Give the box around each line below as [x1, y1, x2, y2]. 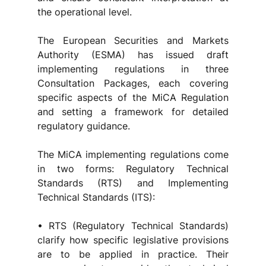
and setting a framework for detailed [37, 106, 229, 118]
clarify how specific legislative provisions [37, 234, 229, 246]
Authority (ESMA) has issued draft [37, 49, 229, 61]
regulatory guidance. [37, 120, 130, 132]
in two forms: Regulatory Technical [37, 163, 229, 175]
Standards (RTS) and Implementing [37, 177, 229, 189]
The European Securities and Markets [37, 34, 229, 46]
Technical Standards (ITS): [37, 191, 155, 203]
